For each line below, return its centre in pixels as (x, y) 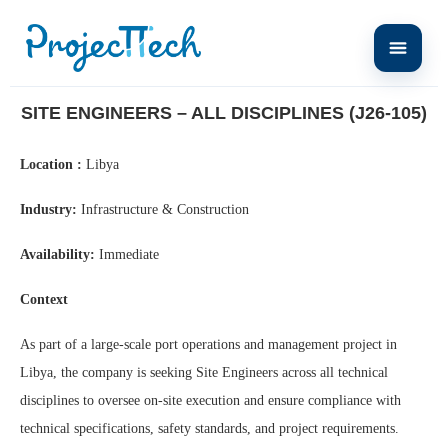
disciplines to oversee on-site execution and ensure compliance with (210, 400)
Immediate (127, 254)
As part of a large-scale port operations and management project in (208, 344)
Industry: (48, 209)
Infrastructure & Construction (163, 209)
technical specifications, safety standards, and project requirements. (209, 428)
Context (44, 299)
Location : (51, 164)
